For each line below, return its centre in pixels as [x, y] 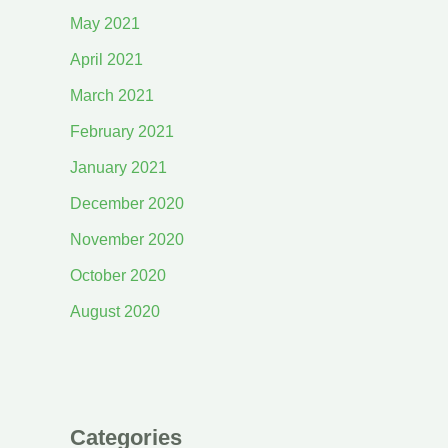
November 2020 [127, 239]
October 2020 [118, 275]
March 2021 [112, 95]
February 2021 [122, 131]
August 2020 [115, 311]
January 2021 [118, 167]
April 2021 [106, 59]
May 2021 [105, 23]
